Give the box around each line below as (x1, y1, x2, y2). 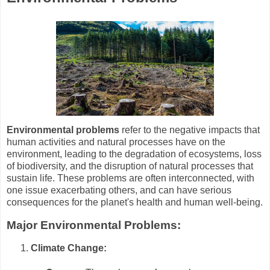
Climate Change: (31, 242, 107, 253)
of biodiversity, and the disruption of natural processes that (7, 161, 253, 172)
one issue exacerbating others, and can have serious (7, 185, 231, 196)
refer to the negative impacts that (119, 125, 260, 136)
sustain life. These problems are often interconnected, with (7, 173, 254, 184)
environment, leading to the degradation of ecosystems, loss (7, 149, 262, 160)
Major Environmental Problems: (7, 219, 181, 232)
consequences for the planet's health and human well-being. (7, 197, 263, 208)
